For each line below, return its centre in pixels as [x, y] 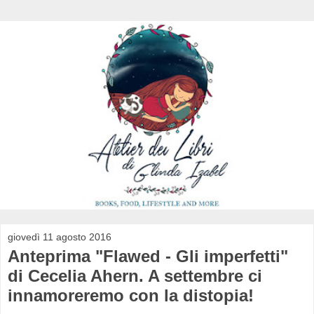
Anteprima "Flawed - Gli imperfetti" [148, 256]
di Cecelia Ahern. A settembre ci [135, 275]
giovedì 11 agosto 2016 [60, 237]
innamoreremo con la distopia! [131, 295]
